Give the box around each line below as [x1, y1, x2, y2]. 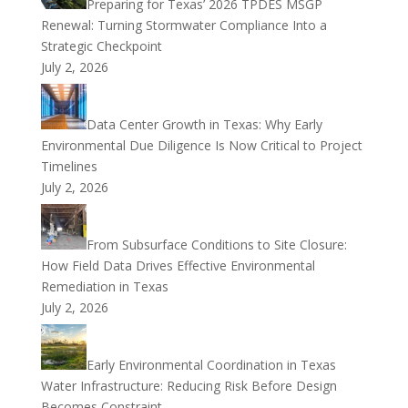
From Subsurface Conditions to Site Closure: [86, 236, 347, 253]
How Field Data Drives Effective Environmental [40, 257, 315, 274]
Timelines [40, 158, 97, 175]
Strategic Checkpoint [40, 37, 162, 55]
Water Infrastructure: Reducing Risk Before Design [40, 377, 337, 394]
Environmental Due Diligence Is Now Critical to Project [40, 137, 362, 154]
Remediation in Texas [40, 278, 168, 295]
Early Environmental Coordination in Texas [86, 356, 336, 373]
